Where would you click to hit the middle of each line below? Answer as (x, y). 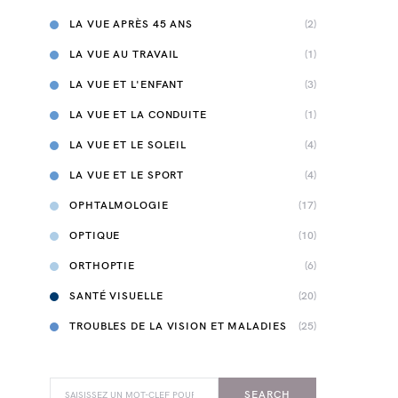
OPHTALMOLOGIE (119, 206)
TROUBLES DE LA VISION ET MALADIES (178, 326)
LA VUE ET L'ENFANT (127, 85)
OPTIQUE (95, 236)
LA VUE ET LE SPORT (127, 175)
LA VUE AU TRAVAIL (124, 55)
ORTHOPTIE (103, 266)
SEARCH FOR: (78, 384)
